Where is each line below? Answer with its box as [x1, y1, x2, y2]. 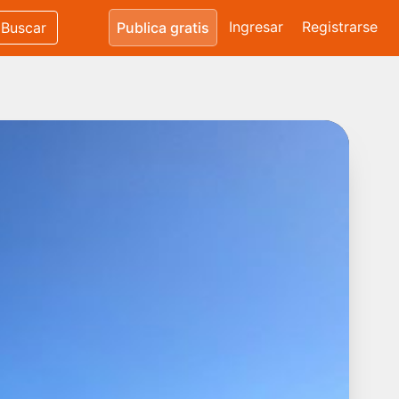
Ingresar [229, 18, 283, 37]
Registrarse [302, 18, 378, 37]
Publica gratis [117, 19, 209, 37]
